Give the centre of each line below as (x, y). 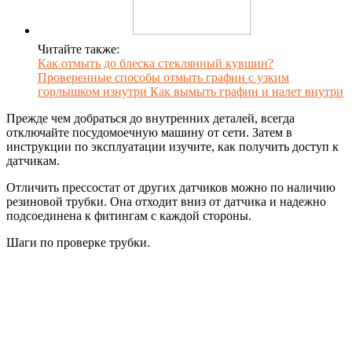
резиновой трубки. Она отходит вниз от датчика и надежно (166, 202)
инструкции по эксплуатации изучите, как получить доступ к (172, 147)
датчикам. (33, 161)
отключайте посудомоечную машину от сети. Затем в (149, 133)
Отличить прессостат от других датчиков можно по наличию (171, 188)
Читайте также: (79, 49)
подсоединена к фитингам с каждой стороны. (129, 216)
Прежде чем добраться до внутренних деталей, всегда (150, 119)
